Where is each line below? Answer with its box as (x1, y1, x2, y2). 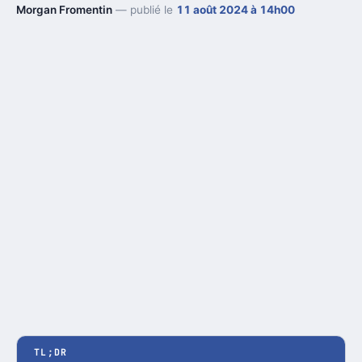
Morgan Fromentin (16, 2, 112, 16)
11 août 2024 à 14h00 (176, 2, 295, 16)
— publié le (112, 2, 176, 16)
